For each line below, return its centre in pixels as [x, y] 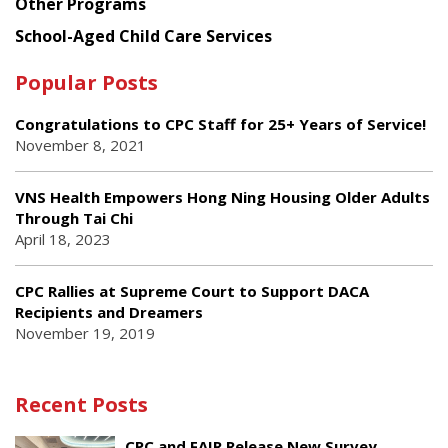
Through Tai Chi [74, 217]
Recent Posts [81, 404]
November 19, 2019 [85, 332]
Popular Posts [86, 82]
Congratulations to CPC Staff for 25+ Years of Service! [220, 123]
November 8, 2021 [80, 144]
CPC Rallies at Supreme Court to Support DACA [192, 290]
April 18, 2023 [63, 238]
